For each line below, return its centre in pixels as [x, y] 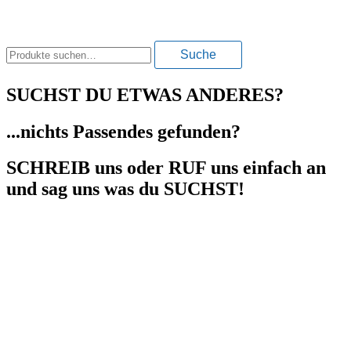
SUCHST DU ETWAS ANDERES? [145, 94]
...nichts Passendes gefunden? [123, 131]
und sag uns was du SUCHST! [125, 189]
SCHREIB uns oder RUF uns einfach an [166, 168]
